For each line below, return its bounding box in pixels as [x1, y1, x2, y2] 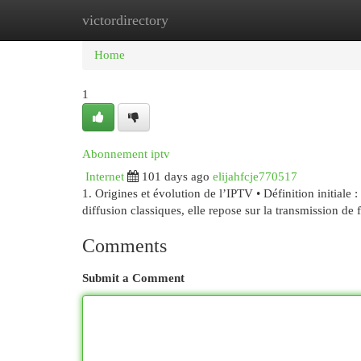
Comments [82, 235, 167, 256]
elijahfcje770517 [213, 170, 297, 183]
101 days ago [142, 170, 210, 183]
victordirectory [82, 12, 168, 28]
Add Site [273, 14, 317, 27]
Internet [85, 170, 124, 183]
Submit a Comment [82, 272, 185, 284]
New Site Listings [161, 14, 249, 27]
